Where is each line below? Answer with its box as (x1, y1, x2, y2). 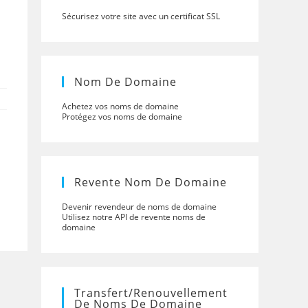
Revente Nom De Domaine (74, 175, 227, 190)
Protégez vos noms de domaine (62, 111, 182, 122)
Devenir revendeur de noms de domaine (62, 201, 217, 212)
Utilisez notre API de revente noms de (62, 211, 206, 223)
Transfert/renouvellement (74, 285, 228, 300)
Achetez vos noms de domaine (62, 100, 179, 112)
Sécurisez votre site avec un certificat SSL (62, 10, 220, 22)
